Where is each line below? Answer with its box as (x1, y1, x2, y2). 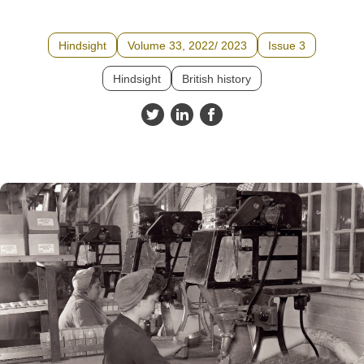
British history (182, 72, 251, 86)
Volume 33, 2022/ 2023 (128, 39, 247, 53)
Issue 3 (268, 39, 305, 53)
